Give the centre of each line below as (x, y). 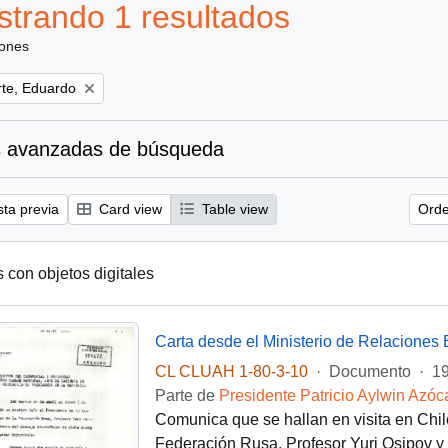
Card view (128, 209)
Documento (369, 371)
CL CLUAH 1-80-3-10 (231, 371)
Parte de (186, 395)
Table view (233, 209)
